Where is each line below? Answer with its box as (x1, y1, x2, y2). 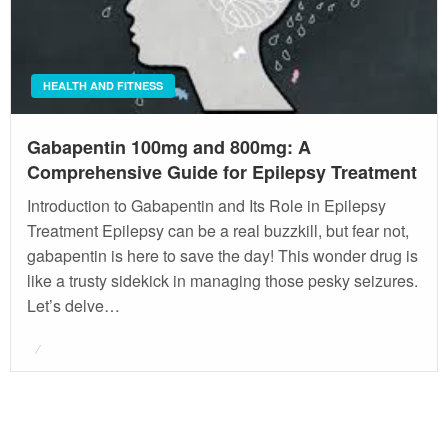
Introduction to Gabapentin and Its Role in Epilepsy (27, 194, 386, 218)
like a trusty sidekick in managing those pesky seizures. (27, 269, 418, 293)
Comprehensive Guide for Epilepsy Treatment (27, 159, 417, 186)
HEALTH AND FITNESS (43, 78, 163, 94)
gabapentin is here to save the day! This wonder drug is (27, 244, 418, 268)
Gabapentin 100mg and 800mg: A (27, 134, 311, 161)
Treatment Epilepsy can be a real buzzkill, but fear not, (27, 219, 409, 243)
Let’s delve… (27, 294, 120, 318)
